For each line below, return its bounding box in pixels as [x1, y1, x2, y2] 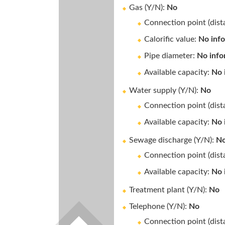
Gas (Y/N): [129, 4, 167, 12]
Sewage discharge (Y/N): [129, 136, 216, 144]
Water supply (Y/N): [129, 86, 200, 94]
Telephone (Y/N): [129, 202, 189, 210]
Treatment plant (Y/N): [129, 186, 209, 194]
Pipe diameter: [144, 52, 197, 60]
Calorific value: [144, 35, 198, 43]
